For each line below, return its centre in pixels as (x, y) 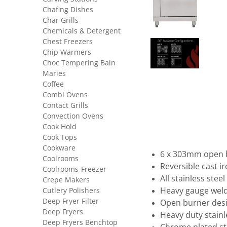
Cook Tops (60, 137)
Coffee (53, 84)
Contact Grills (65, 105)
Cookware (59, 148)
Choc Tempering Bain (79, 63)
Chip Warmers (67, 52)
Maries (54, 73)
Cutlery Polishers (71, 191)
